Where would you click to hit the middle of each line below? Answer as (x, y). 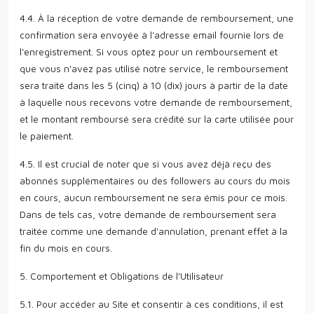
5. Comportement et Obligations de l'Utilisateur (122, 276)
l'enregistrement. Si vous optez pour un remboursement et (149, 52)
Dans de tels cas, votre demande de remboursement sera (148, 214)
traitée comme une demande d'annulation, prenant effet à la (153, 231)
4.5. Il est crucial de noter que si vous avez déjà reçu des (145, 164)
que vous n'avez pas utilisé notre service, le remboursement (154, 68)
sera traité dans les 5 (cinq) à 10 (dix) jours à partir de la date (154, 85)
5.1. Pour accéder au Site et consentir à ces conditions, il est (151, 304)
